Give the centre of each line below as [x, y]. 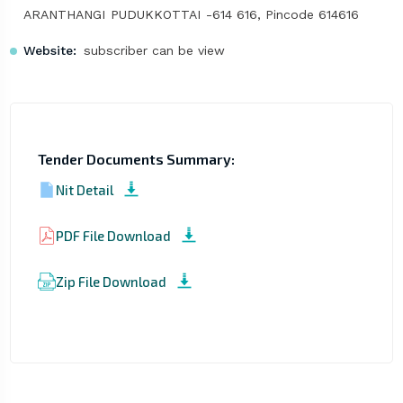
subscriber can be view [154, 51]
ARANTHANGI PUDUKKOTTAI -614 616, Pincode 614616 [191, 15]
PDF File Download [113, 235]
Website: [49, 51]
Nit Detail [84, 189]
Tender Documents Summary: [136, 159]
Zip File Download [111, 281]
